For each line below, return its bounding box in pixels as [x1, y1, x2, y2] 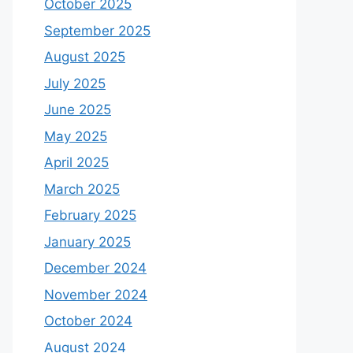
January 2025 [44, 233, 131, 250]
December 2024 [44, 260, 147, 276]
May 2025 [44, 128, 107, 144]
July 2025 [44, 75, 106, 91]
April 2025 [44, 154, 109, 170]
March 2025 [44, 180, 120, 197]
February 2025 [44, 207, 136, 223]
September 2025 [44, 22, 150, 39]
